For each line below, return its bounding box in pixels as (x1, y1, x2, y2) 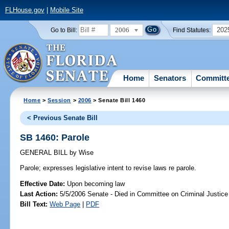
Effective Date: (20, 179, 67, 188)
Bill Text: (20, 200, 48, 208)
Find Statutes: (173, 27, 211, 33)
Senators (154, 73, 187, 82)
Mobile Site (50, 6, 83, 14)
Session (48, 97, 72, 103)
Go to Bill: (50, 27, 77, 33)
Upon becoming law (67, 179, 125, 188)
